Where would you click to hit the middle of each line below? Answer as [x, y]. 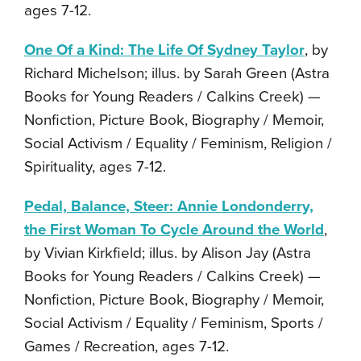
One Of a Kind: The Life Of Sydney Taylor [164, 50]
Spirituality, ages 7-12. [95, 166]
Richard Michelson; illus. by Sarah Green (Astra [177, 73]
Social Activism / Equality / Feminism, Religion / [178, 143]
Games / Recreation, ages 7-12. [127, 346]
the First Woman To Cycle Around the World [174, 229]
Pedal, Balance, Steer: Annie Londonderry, [169, 206]
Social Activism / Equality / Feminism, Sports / [174, 323]
